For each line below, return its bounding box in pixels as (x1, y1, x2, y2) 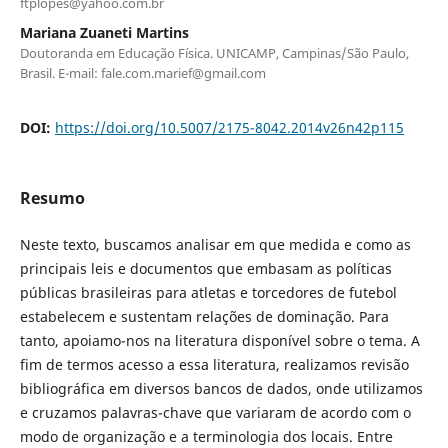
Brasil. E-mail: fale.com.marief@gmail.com (19, 63, 266, 82)
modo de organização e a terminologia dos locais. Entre (19, 426, 393, 446)
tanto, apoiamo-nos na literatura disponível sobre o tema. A (19, 330, 420, 350)
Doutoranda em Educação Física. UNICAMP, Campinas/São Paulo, (19, 43, 409, 62)
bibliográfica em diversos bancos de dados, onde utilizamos (19, 378, 423, 398)
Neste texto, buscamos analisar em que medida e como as (19, 234, 411, 254)
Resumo (19, 186, 85, 209)
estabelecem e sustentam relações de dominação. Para (19, 306, 389, 326)
